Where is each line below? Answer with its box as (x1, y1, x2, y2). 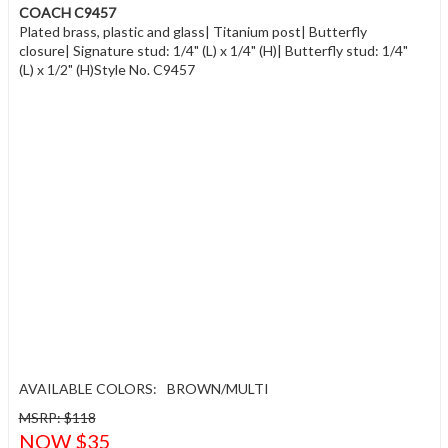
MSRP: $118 (18, 409, 96, 426)
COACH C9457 (18, 4, 116, 21)
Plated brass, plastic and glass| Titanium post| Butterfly (18, 23, 367, 40)
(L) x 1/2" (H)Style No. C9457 (18, 61, 195, 78)
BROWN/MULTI (166, 380, 269, 397)
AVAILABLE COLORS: (18, 380, 157, 397)
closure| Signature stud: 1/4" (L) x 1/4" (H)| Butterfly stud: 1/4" (18, 42, 408, 59)
